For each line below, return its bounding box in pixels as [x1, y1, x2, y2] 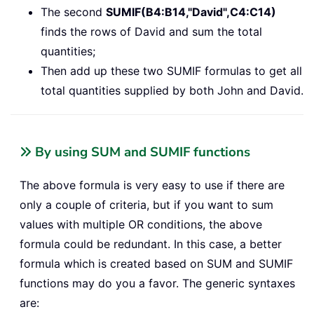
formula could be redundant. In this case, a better [20, 237, 282, 252]
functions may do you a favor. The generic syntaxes [20, 276, 295, 291]
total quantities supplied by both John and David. [41, 83, 303, 98]
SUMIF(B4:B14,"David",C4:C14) [106, 5, 276, 20]
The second [41, 5, 106, 20]
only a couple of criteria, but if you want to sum [20, 198, 273, 212]
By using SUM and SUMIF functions [32, 143, 250, 162]
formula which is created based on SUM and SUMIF [20, 257, 293, 271]
